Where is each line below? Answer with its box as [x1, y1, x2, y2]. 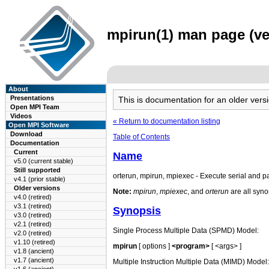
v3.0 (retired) [14, 211, 52, 219]
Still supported [7, 166, 61, 174]
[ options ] [137, 241, 172, 250]
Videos [10, 112, 32, 119]
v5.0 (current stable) [14, 157, 73, 165]
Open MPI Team [10, 103, 59, 110]
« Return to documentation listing [113, 117, 220, 125]
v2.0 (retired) [14, 229, 52, 237]
